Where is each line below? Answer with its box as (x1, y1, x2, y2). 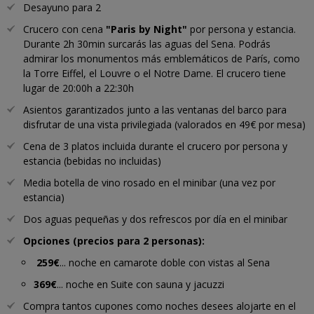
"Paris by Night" (103, 22, 187, 36)
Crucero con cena (23, 22, 103, 36)
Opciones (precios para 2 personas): (23, 233, 205, 247)
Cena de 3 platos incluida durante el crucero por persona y (23, 139, 287, 153)
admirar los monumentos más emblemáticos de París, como (23, 51, 300, 65)
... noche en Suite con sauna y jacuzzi (57, 277, 224, 291)
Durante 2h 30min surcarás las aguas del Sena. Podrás (23, 36, 271, 50)
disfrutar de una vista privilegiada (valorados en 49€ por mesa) (23, 117, 306, 131)
